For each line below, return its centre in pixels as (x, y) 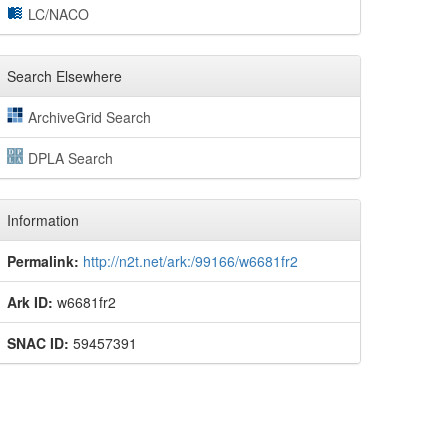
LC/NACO (58, 14)
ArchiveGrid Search (89, 117)
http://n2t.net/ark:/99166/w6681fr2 (190, 261)
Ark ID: (30, 302)
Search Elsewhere (64, 76)
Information (43, 220)
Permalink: (43, 261)
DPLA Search (70, 158)
